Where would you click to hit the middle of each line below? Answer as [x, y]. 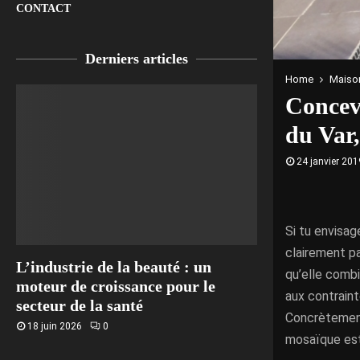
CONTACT [43, 9]
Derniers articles [137, 59]
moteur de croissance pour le [116, 286]
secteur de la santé [80, 306]
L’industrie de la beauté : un [114, 267]
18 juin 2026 [55, 327]
